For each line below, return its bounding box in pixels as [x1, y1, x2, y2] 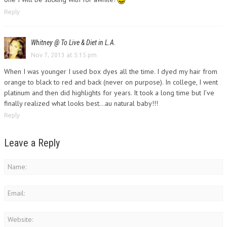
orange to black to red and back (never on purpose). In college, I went [4, 77, 218, 87]
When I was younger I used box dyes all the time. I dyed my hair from [4, 66, 217, 76]
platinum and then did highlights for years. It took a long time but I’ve [4, 88, 214, 97]
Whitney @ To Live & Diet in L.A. [31, 38, 116, 47]
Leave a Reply [4, 137, 60, 149]
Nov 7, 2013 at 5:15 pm [31, 51, 97, 58]
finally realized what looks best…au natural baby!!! [4, 98, 158, 108]
